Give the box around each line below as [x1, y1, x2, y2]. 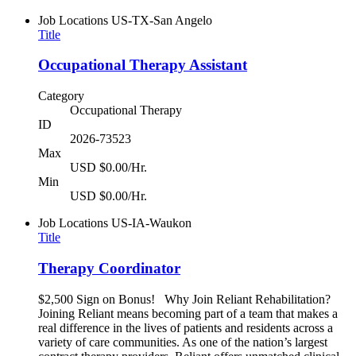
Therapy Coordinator [38, 259, 180, 277]
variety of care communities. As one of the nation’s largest [38, 335, 327, 349]
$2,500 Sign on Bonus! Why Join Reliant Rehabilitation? [38, 292, 331, 306]
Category [38, 89, 84, 103]
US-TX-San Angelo [111, 13, 212, 27]
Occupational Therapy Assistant [38, 56, 247, 74]
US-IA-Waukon [111, 216, 192, 230]
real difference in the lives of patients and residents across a [38, 320, 333, 335]
